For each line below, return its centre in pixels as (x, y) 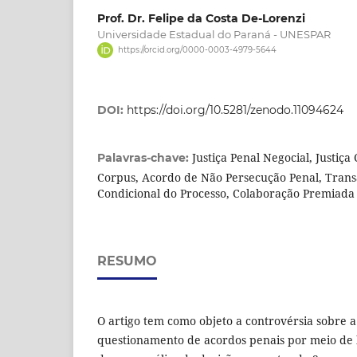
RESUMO (127, 261)
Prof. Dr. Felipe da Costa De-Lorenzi (201, 18)
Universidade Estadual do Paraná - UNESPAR (214, 34)
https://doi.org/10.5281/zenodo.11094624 (235, 110)
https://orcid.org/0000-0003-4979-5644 (197, 50)
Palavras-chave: (145, 158)
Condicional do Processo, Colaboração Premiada (226, 194)
